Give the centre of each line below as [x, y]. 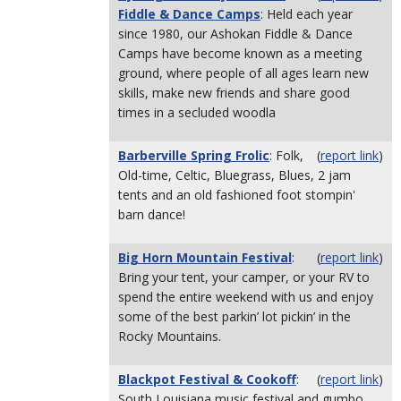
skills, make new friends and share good [234, 93]
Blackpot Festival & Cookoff [207, 379]
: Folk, [286, 155]
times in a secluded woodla [197, 112]
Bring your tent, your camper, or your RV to [244, 277]
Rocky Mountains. [170, 336]
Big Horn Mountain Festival [205, 257]
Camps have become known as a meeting [240, 53]
